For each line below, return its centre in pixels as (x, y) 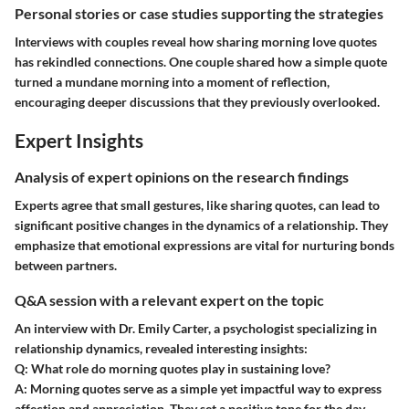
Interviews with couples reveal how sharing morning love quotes (196, 42)
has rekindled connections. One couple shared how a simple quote (201, 62)
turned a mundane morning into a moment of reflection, (172, 82)
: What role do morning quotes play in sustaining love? (178, 369)
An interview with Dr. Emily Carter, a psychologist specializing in (196, 329)
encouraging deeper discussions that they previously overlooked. (197, 102)
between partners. (66, 265)
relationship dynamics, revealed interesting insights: (161, 349)
